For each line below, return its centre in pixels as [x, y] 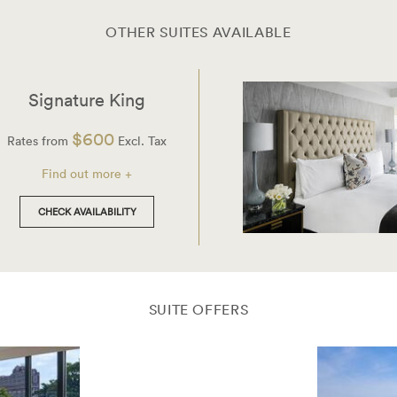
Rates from [39, 140]
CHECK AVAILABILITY [87, 211]
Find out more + [87, 173]
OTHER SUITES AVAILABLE [198, 32]
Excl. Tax [140, 140]
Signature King [87, 100]
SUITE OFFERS [198, 309]
